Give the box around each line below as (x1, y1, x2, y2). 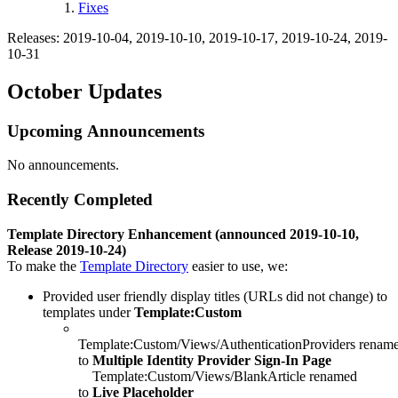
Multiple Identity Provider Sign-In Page (92, 352, 331, 368)
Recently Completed (7, 190, 153, 210)
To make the (7, 258, 80, 274)
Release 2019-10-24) (7, 242, 126, 258)
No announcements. (7, 157, 119, 173)
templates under (43, 304, 134, 320)
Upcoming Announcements (7, 121, 204, 140)
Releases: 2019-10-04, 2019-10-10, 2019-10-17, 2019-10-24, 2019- (7, 29, 387, 45)
